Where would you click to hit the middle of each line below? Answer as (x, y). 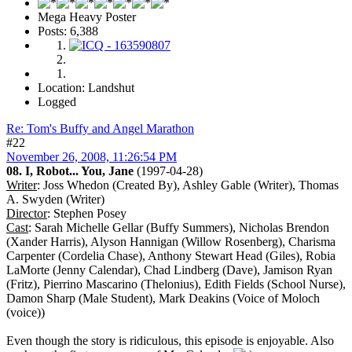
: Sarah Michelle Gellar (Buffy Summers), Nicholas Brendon (179, 227)
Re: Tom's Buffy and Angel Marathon (100, 128)
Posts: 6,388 (68, 31)
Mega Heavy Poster (87, 16)
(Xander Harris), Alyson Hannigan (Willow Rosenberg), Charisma (171, 241)
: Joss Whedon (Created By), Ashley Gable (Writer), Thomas (188, 185)
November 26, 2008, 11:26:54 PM (92, 156)
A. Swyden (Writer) (55, 199)
